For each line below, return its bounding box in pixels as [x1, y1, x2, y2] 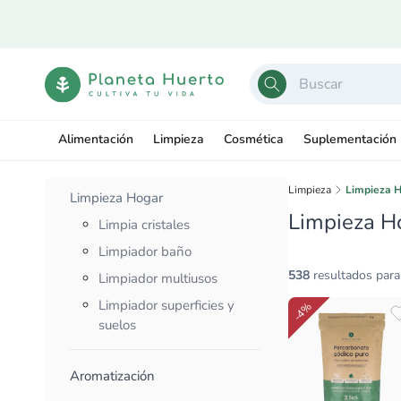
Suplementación [303, 131, 397, 149]
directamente [9, 10, 98, 30]
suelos [98, 316, 136, 334]
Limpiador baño [98, 243, 192, 260]
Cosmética [224, 131, 284, 149]
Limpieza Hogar [70, 189, 163, 207]
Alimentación [58, 131, 133, 149]
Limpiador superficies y [98, 296, 235, 314]
